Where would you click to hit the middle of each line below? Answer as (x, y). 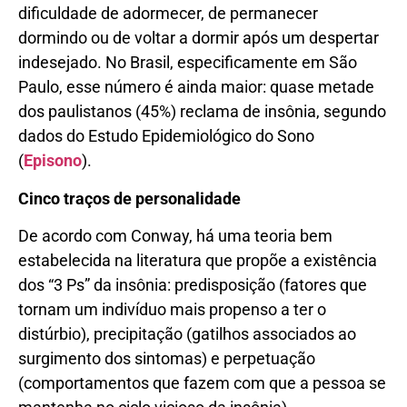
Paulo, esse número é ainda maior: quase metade (196, 87)
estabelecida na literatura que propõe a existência (198, 261)
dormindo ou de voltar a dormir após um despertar (199, 38)
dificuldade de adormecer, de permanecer (168, 14)
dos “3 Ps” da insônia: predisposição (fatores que (193, 285)
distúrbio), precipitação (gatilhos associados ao (187, 334)
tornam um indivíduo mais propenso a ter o (172, 310)
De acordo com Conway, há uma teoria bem (175, 236)
